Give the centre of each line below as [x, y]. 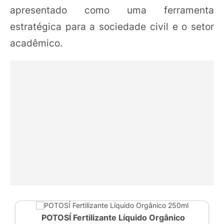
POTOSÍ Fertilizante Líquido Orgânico [113, 217]
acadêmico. [36, 43]
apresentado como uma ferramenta [112, 10]
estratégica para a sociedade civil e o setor [112, 27]
